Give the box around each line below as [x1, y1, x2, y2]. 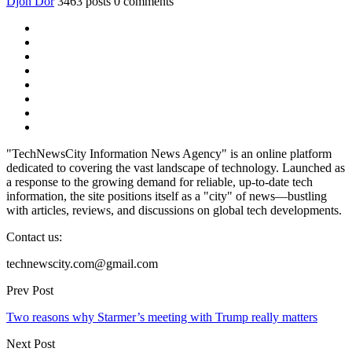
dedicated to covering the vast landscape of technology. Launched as [6, 161, 345, 175]
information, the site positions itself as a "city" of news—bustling [6, 189, 327, 203]
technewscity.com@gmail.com [6, 257, 158, 271]
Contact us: [6, 230, 62, 244]
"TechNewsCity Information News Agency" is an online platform [6, 147, 332, 161]
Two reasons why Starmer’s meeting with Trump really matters [6, 310, 317, 324]
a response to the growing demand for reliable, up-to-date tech [6, 175, 313, 189]
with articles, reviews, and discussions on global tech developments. [6, 203, 342, 218]
